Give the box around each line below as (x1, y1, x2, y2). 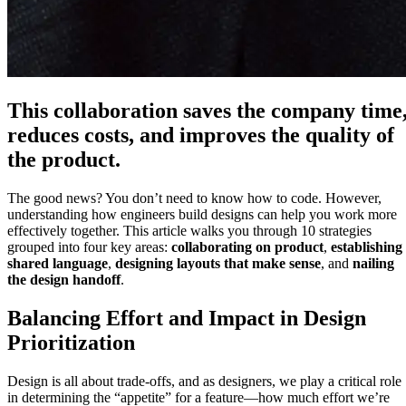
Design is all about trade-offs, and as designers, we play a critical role (7, 372, 401, 389)
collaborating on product (171, 238, 324, 255)
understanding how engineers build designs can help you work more (7, 206, 397, 222)
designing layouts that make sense (115, 255, 321, 271)
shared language (7, 255, 108, 271)
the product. (7, 147, 121, 171)
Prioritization (7, 330, 135, 354)
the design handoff (7, 271, 121, 287)
